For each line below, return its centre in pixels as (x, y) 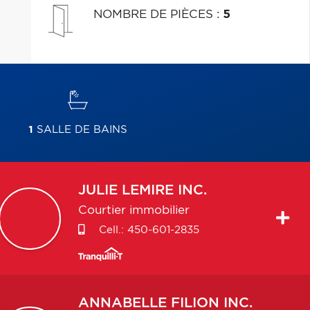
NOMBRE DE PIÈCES (155, 14)
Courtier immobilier (134, 210)
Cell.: (111, 230)
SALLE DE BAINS (80, 130)
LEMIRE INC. (164, 190)
